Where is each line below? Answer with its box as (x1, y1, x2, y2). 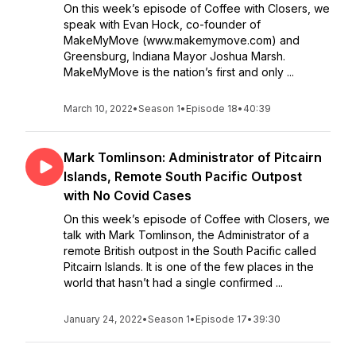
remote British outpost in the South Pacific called (64, 244, 316, 257)
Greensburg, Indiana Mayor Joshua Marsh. (64, 49, 285, 63)
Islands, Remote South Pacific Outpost (64, 168, 302, 184)
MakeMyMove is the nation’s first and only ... (64, 65, 294, 79)
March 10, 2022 (64, 103, 133, 114)
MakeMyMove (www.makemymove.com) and (64, 33, 300, 47)
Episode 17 (195, 313, 247, 325)
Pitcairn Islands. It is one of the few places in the (64, 260, 314, 273)
